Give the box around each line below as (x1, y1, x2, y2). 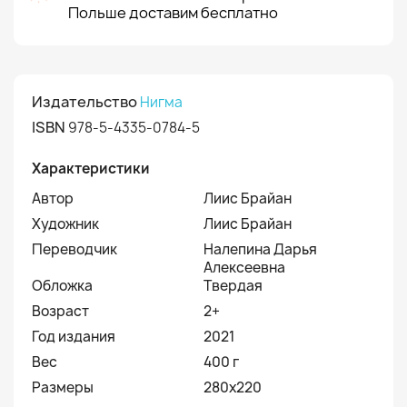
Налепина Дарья (203, 240, 317, 259)
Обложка (32, 276, 93, 295)
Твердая (203, 276, 263, 295)
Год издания (32, 327, 115, 346)
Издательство (32, 92, 137, 112)
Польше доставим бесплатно (68, 3, 278, 23)
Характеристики (32, 159, 150, 178)
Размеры (32, 378, 94, 397)
